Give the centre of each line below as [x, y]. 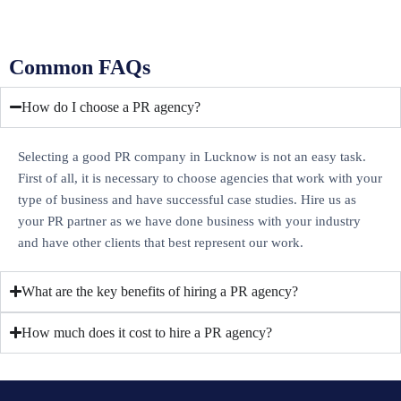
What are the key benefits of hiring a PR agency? [160, 291]
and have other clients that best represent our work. [161, 242]
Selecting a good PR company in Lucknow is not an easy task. [192, 156]
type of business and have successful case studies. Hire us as [187, 199]
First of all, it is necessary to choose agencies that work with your [200, 178]
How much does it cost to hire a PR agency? [147, 332]
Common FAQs [80, 67]
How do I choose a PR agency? [111, 107]
